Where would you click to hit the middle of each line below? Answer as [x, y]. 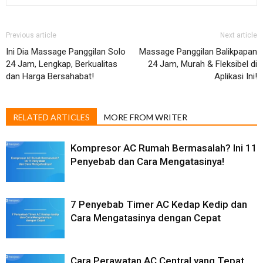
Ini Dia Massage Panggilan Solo [66, 52]
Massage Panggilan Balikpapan [198, 52]
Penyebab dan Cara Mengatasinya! [147, 162]
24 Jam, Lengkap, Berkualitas [62, 64]
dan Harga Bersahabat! [50, 77]
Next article [239, 36]
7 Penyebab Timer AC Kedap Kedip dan [159, 205]
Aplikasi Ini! [236, 77]
